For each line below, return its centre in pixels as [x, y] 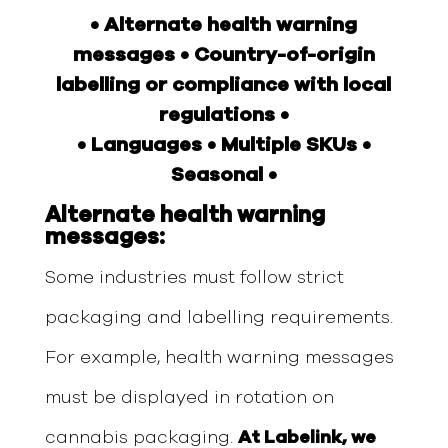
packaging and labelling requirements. [218, 317]
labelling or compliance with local [224, 84]
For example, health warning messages [219, 357]
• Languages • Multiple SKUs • [223, 144]
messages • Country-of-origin [223, 54]
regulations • [223, 114]
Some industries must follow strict [194, 277]
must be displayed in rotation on [189, 397]
